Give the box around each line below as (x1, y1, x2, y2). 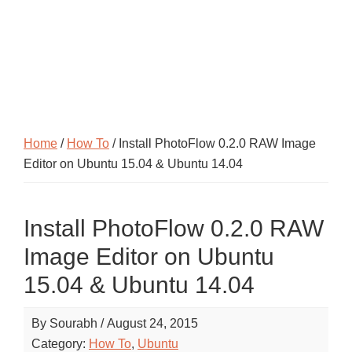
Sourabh (49, 317, 97, 330)
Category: (31, 337, 89, 350)
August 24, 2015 (107, 317, 198, 330)
